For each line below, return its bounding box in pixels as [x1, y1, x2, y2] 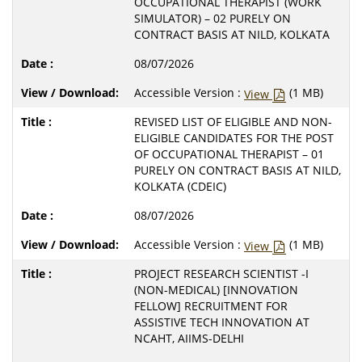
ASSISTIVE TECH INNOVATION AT [134, 314, 309, 330]
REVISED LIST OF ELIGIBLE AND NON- [134, 113, 332, 129]
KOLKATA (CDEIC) [134, 178, 226, 194]
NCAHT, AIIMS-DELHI [134, 330, 244, 346]
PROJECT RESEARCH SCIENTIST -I [134, 265, 309, 281]
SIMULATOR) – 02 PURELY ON [134, 10, 291, 26]
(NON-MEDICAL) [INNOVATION [134, 281, 298, 297]
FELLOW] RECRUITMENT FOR [134, 297, 288, 314]
